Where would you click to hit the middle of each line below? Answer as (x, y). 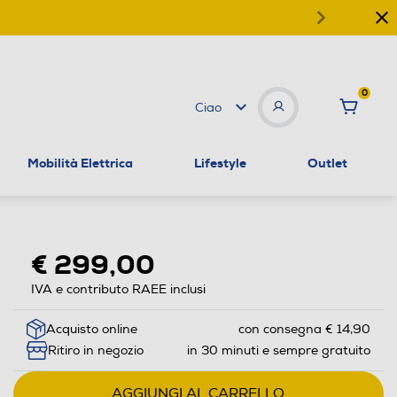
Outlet (327, 163)
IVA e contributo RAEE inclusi (118, 289)
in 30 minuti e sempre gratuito (278, 351)
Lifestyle (220, 163)
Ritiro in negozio (95, 351)
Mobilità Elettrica (81, 163)
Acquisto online (91, 330)
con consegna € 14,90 (304, 330)
